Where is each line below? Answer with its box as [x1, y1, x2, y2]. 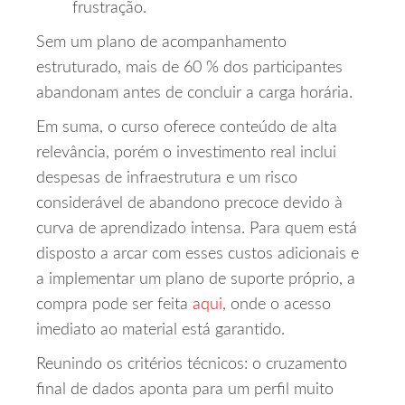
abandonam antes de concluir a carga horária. [36, 85, 353, 102]
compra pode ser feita [36, 297, 193, 314]
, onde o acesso [222, 297, 331, 314]
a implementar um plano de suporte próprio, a [36, 271, 355, 288]
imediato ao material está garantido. [36, 322, 285, 339]
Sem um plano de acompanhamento [36, 34, 287, 52]
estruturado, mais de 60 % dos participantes [36, 60, 343, 77]
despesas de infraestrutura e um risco [36, 170, 297, 187]
